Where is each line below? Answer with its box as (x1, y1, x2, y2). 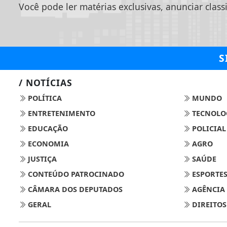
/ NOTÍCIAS (19, 77, 72, 89)
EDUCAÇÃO (26, 124, 68, 134)
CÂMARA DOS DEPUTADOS (26, 184, 123, 195)
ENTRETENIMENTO (26, 108, 95, 119)
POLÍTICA (26, 93, 62, 103)
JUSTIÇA (26, 154, 57, 164)
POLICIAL (190, 124, 226, 134)
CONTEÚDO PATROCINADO (26, 169, 124, 179)
